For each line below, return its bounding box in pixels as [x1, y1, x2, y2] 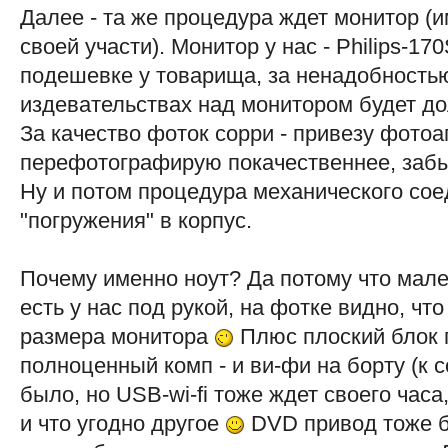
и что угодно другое [19, 411, 225, 436]
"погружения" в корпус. [19, 208, 252, 233]
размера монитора [19, 324, 214, 349]
